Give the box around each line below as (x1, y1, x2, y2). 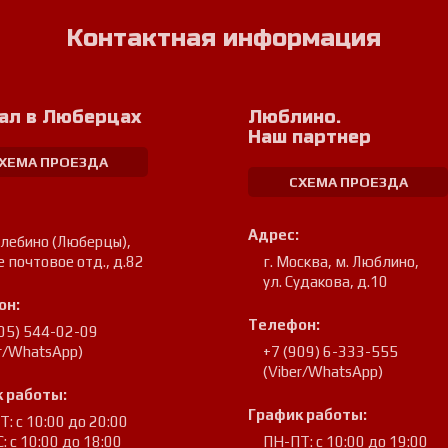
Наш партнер (248, 126, 371, 148)
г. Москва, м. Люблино (263, 253, 415, 270)
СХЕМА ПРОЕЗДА (288, 174, 408, 190)
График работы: (248, 406, 367, 423)
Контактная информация (67, 24, 381, 53)
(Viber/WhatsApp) (263, 363, 383, 380)
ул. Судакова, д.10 (263, 273, 388, 290)
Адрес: (248, 226, 299, 243)
